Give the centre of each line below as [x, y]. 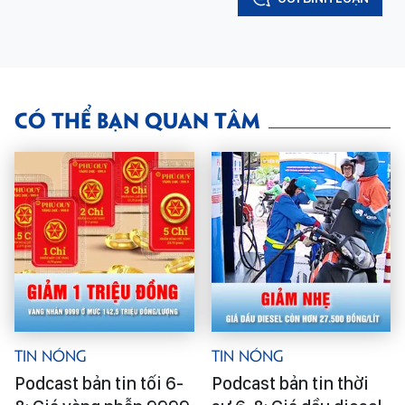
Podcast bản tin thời [290, 383]
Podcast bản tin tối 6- [99, 383]
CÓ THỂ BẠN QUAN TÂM [137, 119]
